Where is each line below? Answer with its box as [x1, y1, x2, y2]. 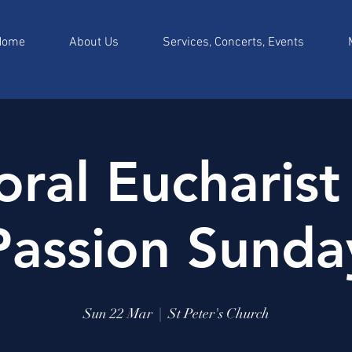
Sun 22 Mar [82, 305, 152, 322]
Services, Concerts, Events [163, 35, 304, 50]
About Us [69, 35, 119, 50]
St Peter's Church [167, 305, 269, 322]
